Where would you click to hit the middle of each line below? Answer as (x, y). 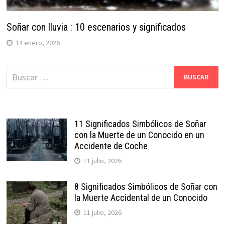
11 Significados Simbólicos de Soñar (140, 124)
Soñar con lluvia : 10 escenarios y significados (96, 27)
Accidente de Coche (111, 146)
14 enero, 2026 (37, 42)
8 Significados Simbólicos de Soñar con (146, 186)
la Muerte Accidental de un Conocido (141, 197)
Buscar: (20, 72)
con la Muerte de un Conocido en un (139, 135)
